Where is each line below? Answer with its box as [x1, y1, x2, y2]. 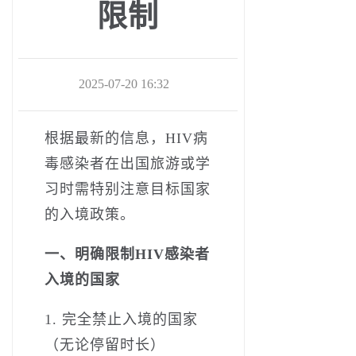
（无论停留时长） [44, 336, 165, 353]
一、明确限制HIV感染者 [44, 246, 210, 262]
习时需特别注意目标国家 [44, 180, 211, 197]
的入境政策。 [44, 206, 135, 222]
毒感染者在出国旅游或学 [44, 155, 211, 172]
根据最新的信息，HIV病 [44, 130, 208, 146]
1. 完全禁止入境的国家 [44, 311, 198, 327]
